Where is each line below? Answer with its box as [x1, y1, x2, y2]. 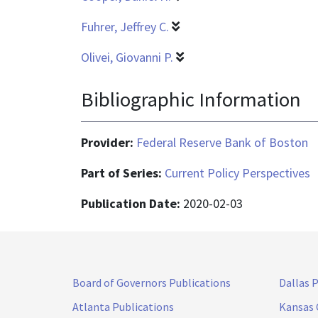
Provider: [81, 133, 136, 150]
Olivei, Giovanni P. [81, 49, 173, 66]
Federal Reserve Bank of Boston [136, 133, 308, 150]
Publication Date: [81, 194, 183, 212]
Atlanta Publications [72, 299, 174, 314]
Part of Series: [81, 164, 165, 181]
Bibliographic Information [81, 86, 301, 112]
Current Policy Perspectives [165, 164, 310, 181]
